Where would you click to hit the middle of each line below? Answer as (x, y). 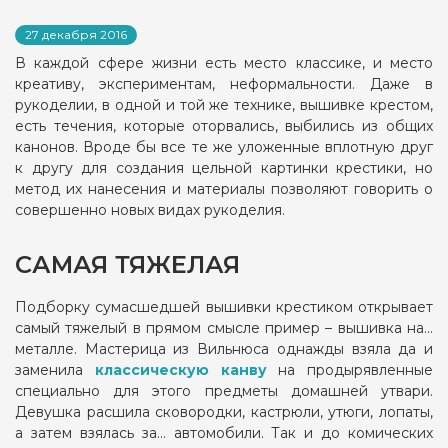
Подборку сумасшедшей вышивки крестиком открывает (224, 307)
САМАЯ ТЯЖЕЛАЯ (127, 264)
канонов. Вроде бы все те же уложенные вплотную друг (224, 147)
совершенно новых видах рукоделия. (150, 210)
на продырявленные (349, 370)
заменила (55, 370)
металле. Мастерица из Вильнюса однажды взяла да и (224, 349)
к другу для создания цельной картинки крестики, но (224, 168)
